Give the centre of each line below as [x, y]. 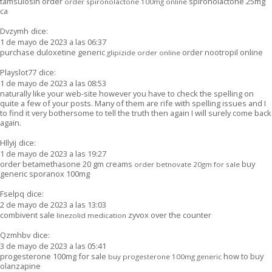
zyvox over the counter [169, 215]
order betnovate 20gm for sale [187, 164]
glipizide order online [144, 52]
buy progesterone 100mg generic [165, 256]
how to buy [243, 256]
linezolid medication [91, 215]
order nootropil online [222, 52]
